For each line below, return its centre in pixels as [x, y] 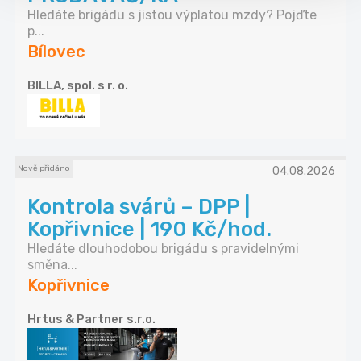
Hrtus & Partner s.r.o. [91, 320]
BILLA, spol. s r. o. [78, 86]
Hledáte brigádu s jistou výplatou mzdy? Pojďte [172, 15]
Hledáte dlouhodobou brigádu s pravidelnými [163, 249]
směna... [52, 265]
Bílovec [56, 52]
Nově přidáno [44, 169]
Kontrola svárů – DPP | [139, 207]
